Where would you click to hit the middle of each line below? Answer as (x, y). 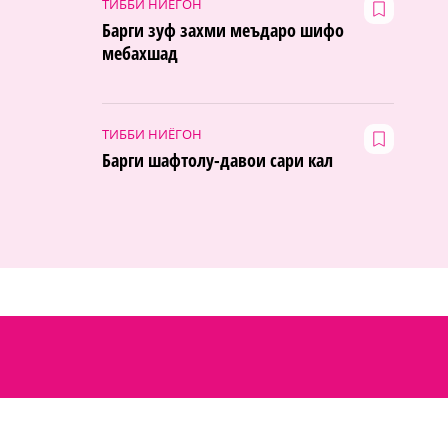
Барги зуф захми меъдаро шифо (223, 30)
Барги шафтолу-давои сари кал (217, 160)
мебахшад (140, 53)
